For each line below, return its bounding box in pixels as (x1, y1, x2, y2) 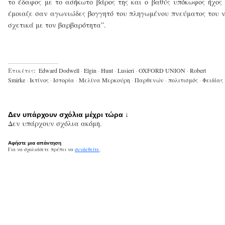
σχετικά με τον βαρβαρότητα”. (8, 20, 106, 30)
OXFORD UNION (139, 66, 185, 74)
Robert (190, 66, 206, 74)
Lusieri (118, 66, 134, 74)
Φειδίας (202, 75, 223, 84)
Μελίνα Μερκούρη (79, 75, 130, 84)
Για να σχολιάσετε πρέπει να (8, 145, 75, 153)
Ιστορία (53, 75, 74, 84)
